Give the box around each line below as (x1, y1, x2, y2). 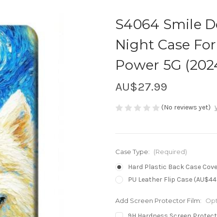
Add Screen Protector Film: (115, 197, 203, 205)
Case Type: (115, 148, 151, 156)
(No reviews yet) (161, 103, 211, 111)
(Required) (153, 148, 187, 156)
